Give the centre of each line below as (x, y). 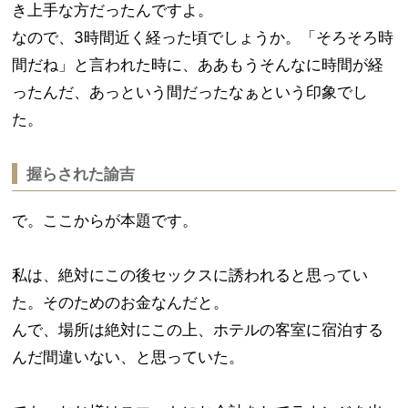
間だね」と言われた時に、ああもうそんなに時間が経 (198, 65)
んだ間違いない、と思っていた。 (131, 357)
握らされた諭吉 (81, 174)
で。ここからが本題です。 (107, 220)
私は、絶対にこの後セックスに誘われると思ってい (190, 275)
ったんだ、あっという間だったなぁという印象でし (190, 92)
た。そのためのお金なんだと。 (123, 302)
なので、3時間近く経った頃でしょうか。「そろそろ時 (203, 37)
